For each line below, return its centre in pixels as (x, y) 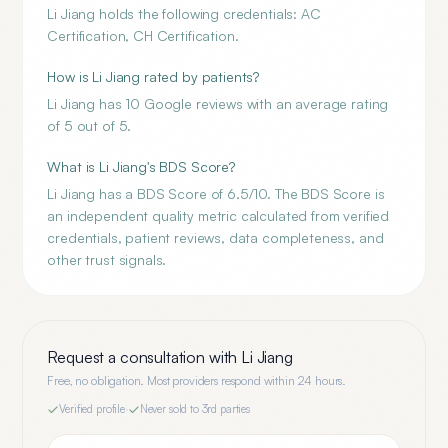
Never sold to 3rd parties (194, 409)
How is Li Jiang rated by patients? (153, 76)
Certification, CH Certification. (143, 35)
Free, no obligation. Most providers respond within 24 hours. (197, 380)
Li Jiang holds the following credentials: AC (184, 13)
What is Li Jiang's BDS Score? (141, 166)
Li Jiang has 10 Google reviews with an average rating (218, 103)
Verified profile (92, 409)
